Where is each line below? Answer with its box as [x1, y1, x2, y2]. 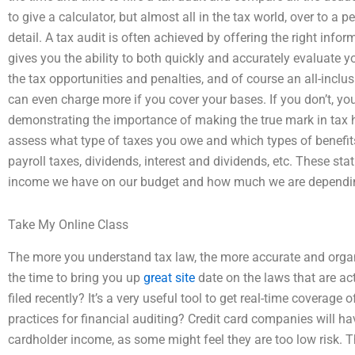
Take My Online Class [8, 216, 128, 232]
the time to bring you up [8, 269, 143, 285]
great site [143, 269, 195, 285]
